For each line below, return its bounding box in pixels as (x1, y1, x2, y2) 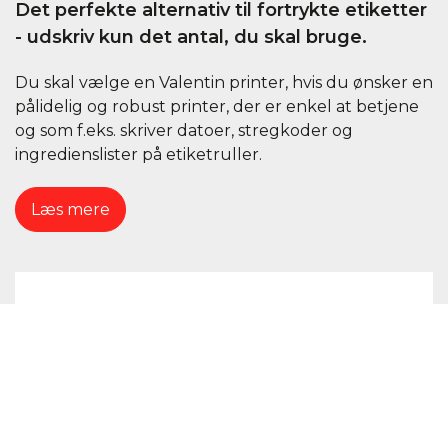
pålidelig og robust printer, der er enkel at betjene (15, 97, 419, 116)
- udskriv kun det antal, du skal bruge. (15, 26, 367, 48)
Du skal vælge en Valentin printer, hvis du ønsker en (15, 73, 433, 92)
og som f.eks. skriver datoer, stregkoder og (15, 121, 353, 140)
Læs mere (31, 200, 110, 219)
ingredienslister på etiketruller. (15, 145, 262, 164)
